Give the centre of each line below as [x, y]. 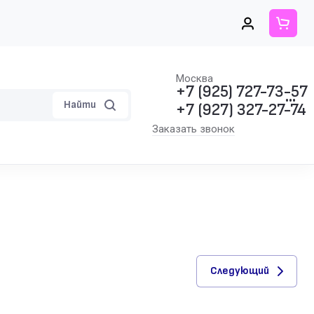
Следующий [240, 271]
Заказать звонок [194, 129]
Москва [195, 78]
